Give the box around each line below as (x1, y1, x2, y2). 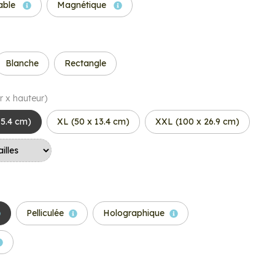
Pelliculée (26, 207, 64, 219)
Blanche (6, 58, 39, 69)
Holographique (103, 207, 165, 219)
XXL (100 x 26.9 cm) (155, 116, 239, 127)
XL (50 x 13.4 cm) (57, 116, 130, 127)
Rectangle (64, 58, 106, 69)
